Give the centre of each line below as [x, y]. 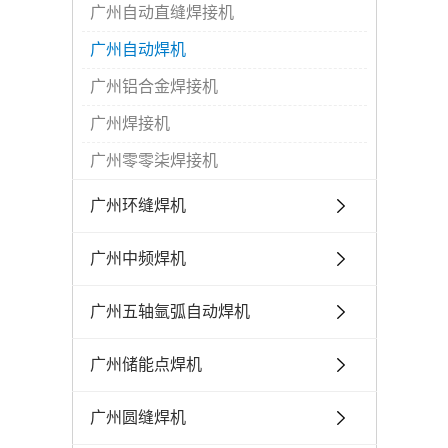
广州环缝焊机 [138, 205]
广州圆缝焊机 [138, 417]
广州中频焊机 [138, 258]
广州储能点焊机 [146, 364]
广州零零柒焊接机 [154, 160]
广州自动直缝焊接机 [162, 12]
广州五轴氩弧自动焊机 [170, 311]
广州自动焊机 [138, 49]
